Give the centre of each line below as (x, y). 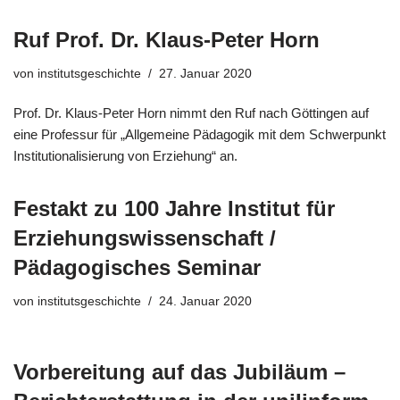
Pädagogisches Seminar (137, 267)
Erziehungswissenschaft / (145, 237)
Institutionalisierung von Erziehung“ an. (125, 155)
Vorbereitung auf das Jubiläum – (179, 371)
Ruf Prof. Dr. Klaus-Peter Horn (167, 39)
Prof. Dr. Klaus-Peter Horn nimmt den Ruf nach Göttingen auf (191, 112)
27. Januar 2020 (205, 73)
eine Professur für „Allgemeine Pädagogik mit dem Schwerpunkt (200, 134)
